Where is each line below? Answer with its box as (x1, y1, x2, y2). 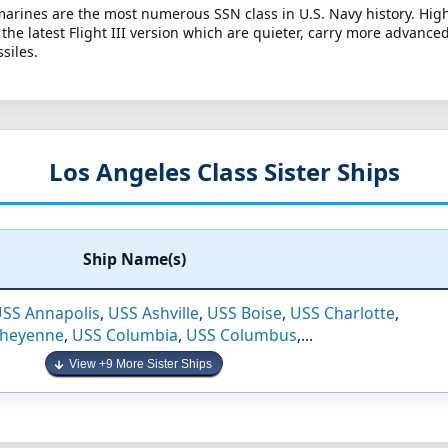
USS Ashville (108, 302, 199, 325)
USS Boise (207, 302, 282, 325)
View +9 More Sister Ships (69, 357, 213, 372)
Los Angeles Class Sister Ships (48, 155, 400, 189)
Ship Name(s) (82, 248, 186, 271)
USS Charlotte (290, 302, 395, 325)
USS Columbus (186, 324, 297, 347)
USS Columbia (72, 324, 178, 347)
